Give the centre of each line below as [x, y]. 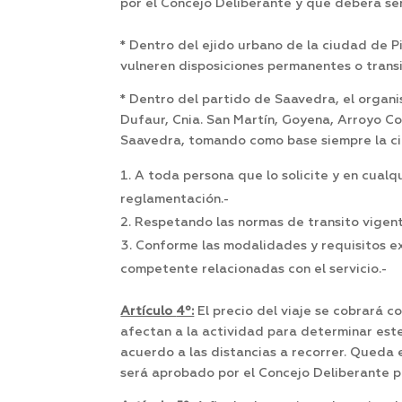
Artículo [149, 312]
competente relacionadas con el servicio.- [254, 270]
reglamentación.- [175, 200]
